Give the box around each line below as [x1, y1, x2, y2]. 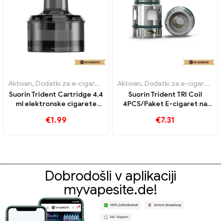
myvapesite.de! [64, 181, 157, 199]
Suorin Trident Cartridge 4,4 [9, 90, 103, 99]
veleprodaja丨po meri [19, 109, 93, 117]
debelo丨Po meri [137, 109, 193, 117]
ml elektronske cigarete [15, 99, 97, 108]
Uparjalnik [109, 79, 140, 88]
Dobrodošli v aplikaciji [45, 167, 176, 185]
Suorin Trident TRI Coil [128, 90, 202, 99]
